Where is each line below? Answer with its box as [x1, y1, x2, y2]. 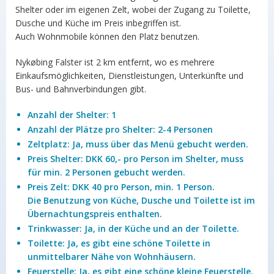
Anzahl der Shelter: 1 [28, 109, 116, 120]
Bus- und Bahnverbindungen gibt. [15, 83, 146, 95]
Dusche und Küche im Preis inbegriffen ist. [15, 17, 181, 29]
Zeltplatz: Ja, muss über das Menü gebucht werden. [28, 138, 248, 150]
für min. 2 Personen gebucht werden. [28, 166, 185, 178]
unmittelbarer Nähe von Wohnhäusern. [28, 251, 196, 262]
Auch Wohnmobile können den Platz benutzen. [15, 31, 199, 42]
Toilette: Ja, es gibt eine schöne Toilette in [28, 237, 210, 249]
